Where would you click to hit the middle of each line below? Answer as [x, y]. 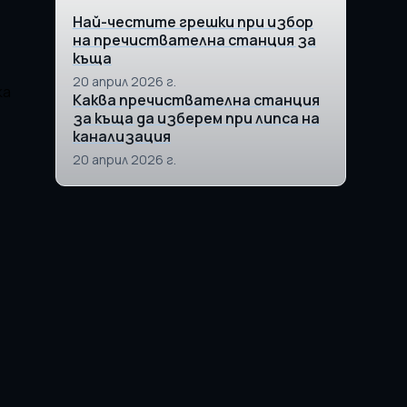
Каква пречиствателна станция [196, 100]
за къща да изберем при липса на [196, 118]
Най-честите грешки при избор [193, 22]
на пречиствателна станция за [194, 40]
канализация [121, 136]
